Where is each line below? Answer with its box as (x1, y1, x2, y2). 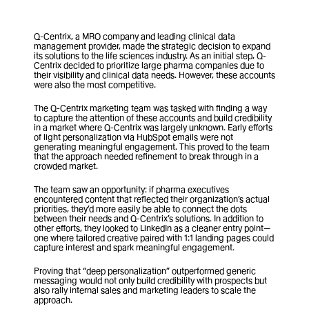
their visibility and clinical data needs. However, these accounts (34, 70, 275, 80)
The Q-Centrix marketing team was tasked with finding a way (34, 103, 267, 113)
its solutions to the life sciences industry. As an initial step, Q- (34, 50, 266, 61)
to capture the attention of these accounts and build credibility (34, 112, 272, 123)
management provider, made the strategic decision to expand (34, 41, 270, 51)
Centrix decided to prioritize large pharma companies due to (34, 60, 264, 70)
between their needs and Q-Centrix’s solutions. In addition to (34, 213, 263, 223)
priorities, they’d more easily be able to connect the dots (34, 203, 247, 214)
